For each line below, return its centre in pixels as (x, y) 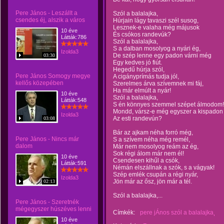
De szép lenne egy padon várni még (162, 55)
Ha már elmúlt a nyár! (142, 90)
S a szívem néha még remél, (151, 139)
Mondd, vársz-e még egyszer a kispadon (168, 111)
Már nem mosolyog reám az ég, (156, 146)
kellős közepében (39, 83)
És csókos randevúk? (142, 34)
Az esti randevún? (137, 118)
